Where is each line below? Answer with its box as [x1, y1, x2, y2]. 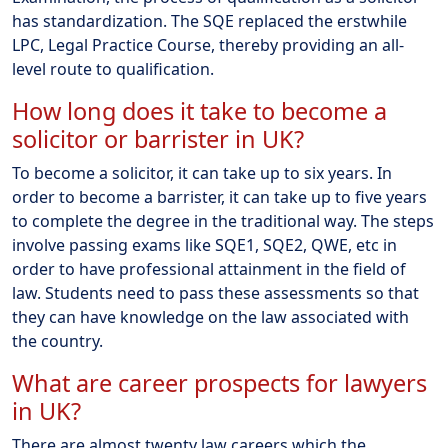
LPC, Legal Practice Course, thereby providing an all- [12, 34, 404, 57]
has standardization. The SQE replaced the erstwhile [12, 10, 407, 33]
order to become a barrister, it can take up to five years [12, 186, 427, 209]
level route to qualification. [12, 58, 214, 81]
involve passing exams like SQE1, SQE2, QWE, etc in [12, 234, 397, 257]
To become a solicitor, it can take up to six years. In [12, 162, 392, 185]
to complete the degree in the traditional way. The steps [12, 210, 434, 233]
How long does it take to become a [12, 95, 387, 128]
